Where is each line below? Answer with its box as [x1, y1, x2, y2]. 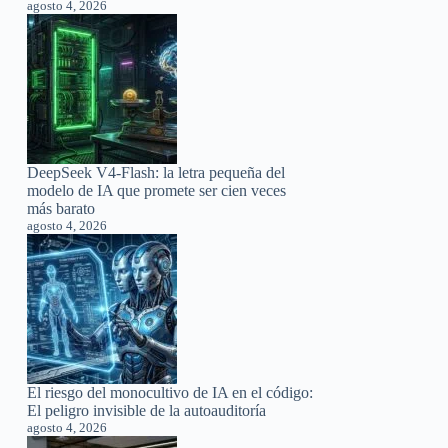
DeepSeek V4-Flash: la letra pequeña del [27, 163, 286, 181]
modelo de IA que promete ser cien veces [27, 181, 287, 199]
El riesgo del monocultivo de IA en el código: [27, 383, 314, 401]
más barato [27, 199, 96, 217]
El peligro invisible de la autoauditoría [27, 401, 267, 419]
